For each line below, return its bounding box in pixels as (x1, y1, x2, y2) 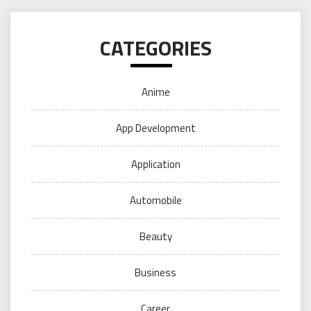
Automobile (129, 192, 182, 208)
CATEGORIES (99, 31, 212, 64)
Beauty (139, 228, 172, 244)
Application (131, 155, 180, 172)
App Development (115, 119, 196, 136)
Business (135, 264, 176, 280)
